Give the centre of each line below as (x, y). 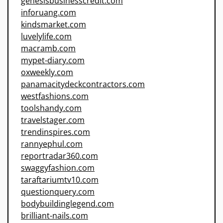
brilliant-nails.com (55, 216)
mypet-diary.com (53, 60)
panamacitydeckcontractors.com (83, 84)
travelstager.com (53, 120)
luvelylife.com (46, 37)
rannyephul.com (52, 144)
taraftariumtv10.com (60, 180)
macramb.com (48, 49)
